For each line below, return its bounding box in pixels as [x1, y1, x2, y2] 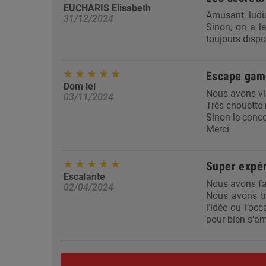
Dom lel [64, 81, 96, 93]
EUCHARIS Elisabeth [64, 2, 151, 14]
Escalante [64, 171, 105, 183]
